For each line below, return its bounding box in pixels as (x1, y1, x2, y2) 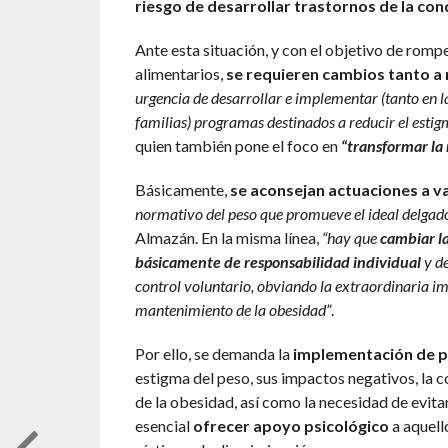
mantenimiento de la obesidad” (134, 300, 331, 320)
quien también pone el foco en (134, 136, 341, 156)
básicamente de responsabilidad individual (134, 252, 421, 272)
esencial (134, 416, 193, 436)
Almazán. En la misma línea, (134, 228, 322, 248)
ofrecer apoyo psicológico (192, 416, 389, 436)
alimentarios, (134, 64, 226, 84)
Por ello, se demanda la (134, 344, 293, 364)
